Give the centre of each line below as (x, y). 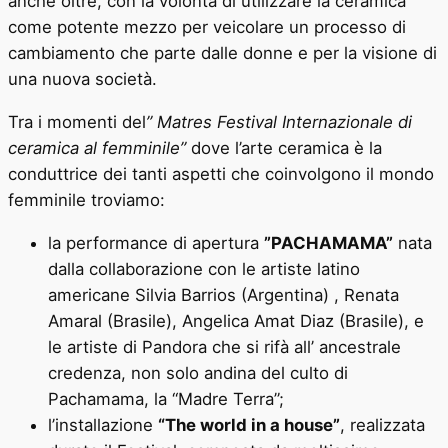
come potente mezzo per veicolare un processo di (207, 27)
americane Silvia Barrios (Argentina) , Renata (223, 294)
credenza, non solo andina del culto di (198, 372)
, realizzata (382, 424)
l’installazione (103, 424)
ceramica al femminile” (97, 147)
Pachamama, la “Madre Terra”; (166, 398)
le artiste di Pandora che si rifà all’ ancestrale (224, 346)
